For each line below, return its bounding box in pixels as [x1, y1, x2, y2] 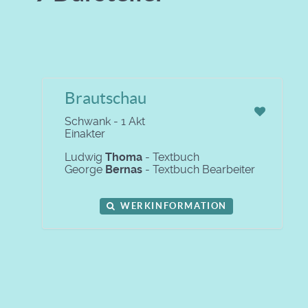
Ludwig [65, 150, 105, 164]
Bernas [105, 162, 142, 176]
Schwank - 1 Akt [65, 114, 145, 128]
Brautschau [65, 88, 146, 107]
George [65, 162, 105, 176]
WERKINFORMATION [117, 200, 228, 211]
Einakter [65, 126, 105, 140]
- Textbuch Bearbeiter [142, 162, 255, 176]
